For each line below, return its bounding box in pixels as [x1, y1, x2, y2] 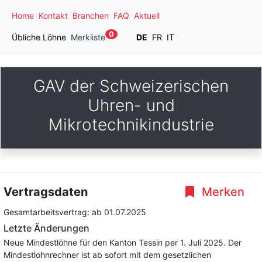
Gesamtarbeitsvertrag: [4, 207, 92, 217]
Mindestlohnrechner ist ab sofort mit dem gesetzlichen [4, 250, 211, 260]
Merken [199, 185, 244, 199]
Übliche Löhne [12, 32, 66, 42]
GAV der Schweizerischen [33, 76, 229, 96]
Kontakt [39, 11, 68, 20]
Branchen [73, 11, 109, 20]
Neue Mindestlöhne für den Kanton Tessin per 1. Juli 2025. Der [4, 237, 242, 247]
